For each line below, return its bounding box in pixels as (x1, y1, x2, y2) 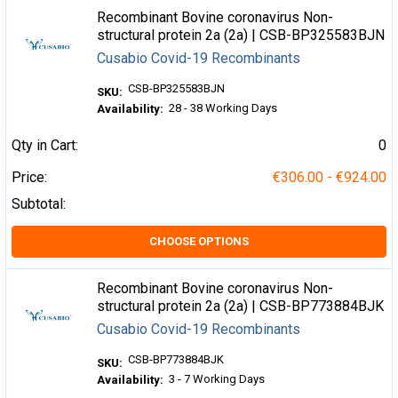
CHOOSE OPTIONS (149, 235, 249, 248)
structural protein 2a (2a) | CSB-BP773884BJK (97, 298, 385, 314)
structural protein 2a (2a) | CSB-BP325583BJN (97, 27, 386, 44)
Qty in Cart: (12, 137, 78, 154)
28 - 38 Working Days (169, 101, 278, 115)
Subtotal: (12, 195, 66, 212)
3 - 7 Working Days (169, 372, 266, 386)
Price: (12, 169, 47, 186)
